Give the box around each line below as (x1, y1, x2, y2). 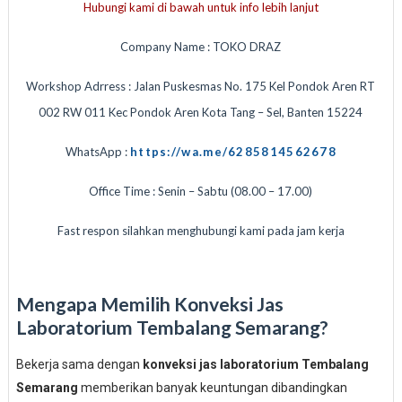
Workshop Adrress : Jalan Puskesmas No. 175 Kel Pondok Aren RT (26, 79, 376, 93)
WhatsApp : (65, 144, 130, 159)
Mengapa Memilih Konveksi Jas (15, 293, 284, 315)
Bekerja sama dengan (15, 357, 143, 371)
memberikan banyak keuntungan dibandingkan (77, 380, 347, 395)
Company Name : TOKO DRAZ (120, 39, 282, 54)
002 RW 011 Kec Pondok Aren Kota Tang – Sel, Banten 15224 (39, 105, 363, 119)
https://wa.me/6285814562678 (129, 144, 337, 159)
